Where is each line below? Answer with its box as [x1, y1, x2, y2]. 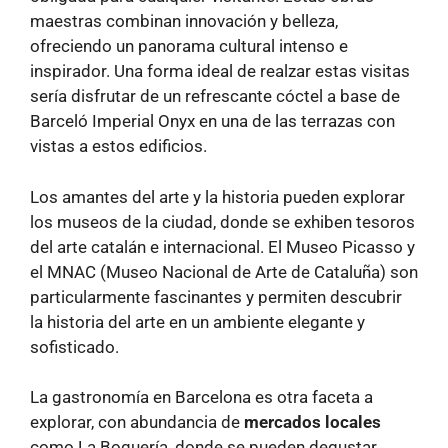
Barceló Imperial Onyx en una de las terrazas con [30, 111, 395, 132]
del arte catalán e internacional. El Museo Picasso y [30, 236, 415, 257]
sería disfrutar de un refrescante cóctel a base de [30, 86, 400, 107]
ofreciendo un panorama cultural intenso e [30, 36, 348, 57]
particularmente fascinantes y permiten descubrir [30, 286, 402, 307]
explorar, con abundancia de [30, 412, 244, 433]
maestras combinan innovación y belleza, [30, 11, 338, 32]
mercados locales [244, 412, 381, 433]
